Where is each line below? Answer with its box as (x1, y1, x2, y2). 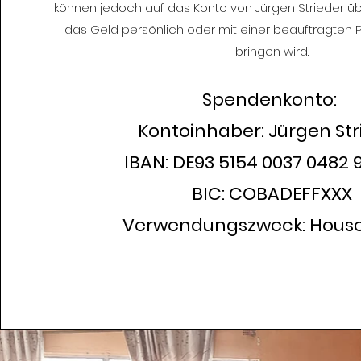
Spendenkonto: (202, 87, 342, 112)
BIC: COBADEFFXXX (191, 181, 352, 206)
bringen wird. (234, 43, 309, 60)
